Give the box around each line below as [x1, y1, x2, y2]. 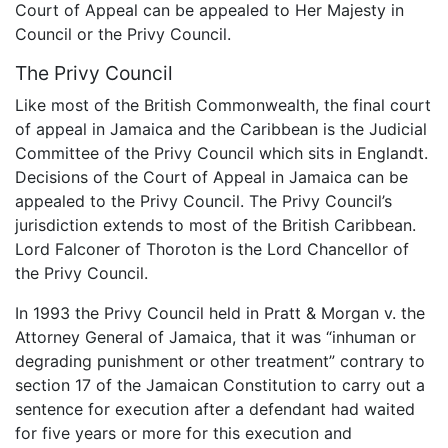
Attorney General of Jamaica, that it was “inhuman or [15, 327, 416, 348]
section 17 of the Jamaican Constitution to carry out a [15, 375, 425, 396]
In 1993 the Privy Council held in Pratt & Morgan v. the [15, 303, 425, 324]
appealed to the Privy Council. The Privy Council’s [15, 191, 392, 212]
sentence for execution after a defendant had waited [15, 399, 415, 420]
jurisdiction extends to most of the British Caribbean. [15, 215, 416, 236]
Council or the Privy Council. [15, 24, 231, 45]
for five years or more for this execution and [15, 423, 352, 444]
